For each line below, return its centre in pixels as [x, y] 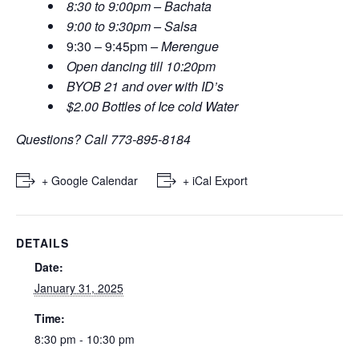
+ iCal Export [215, 180]
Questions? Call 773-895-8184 [103, 139]
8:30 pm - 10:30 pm [84, 339]
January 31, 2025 [79, 287]
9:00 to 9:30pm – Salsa [132, 26]
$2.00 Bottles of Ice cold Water [152, 106]
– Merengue [185, 46]
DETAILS [42, 242]
